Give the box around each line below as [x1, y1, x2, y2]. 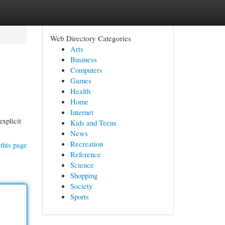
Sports [70, 191, 89, 201]
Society [70, 181, 92, 191]
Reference [70, 149, 101, 159]
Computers [70, 65, 102, 75]
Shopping [70, 170, 97, 180]
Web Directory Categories [50, 33, 131, 43]
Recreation [70, 139, 103, 149]
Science [70, 160, 94, 170]
